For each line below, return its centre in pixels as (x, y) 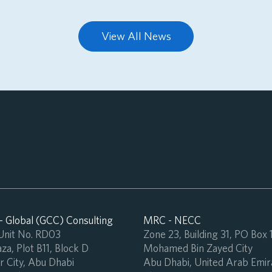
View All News (136, 36)
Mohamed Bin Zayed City (198, 248)
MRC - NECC (172, 220)
